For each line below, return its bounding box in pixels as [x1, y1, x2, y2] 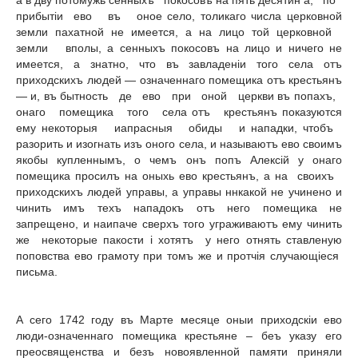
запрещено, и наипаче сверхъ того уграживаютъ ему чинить [16, 217, 342, 231]
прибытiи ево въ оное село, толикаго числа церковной [16, 10, 342, 23]
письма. [16, 265, 58, 279]
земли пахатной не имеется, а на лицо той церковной [16, 26, 342, 39]
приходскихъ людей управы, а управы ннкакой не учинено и [16, 185, 342, 199]
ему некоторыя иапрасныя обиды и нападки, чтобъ [16, 121, 342, 135]
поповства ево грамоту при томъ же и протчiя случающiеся [16, 249, 342, 263]
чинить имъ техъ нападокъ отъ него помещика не [16, 201, 342, 215]
